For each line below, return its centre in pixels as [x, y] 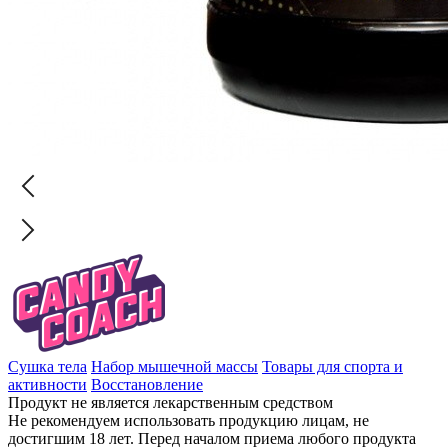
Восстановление [147, 384]
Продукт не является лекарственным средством [170, 402]
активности [47, 384]
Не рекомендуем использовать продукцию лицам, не [188, 420]
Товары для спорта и [332, 366]
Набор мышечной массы [174, 366]
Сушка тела [47, 366]
